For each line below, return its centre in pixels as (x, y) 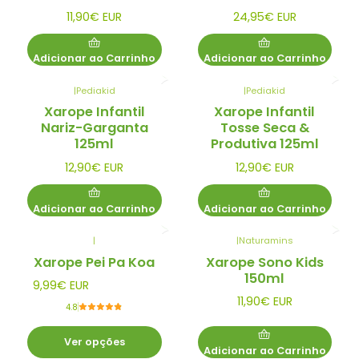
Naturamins (266, 241)
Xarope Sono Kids (264, 262)
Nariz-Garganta (94, 128)
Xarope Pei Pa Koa (95, 262)
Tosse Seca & (264, 128)
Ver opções (94, 341)
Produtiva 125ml (264, 144)
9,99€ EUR (61, 286)
